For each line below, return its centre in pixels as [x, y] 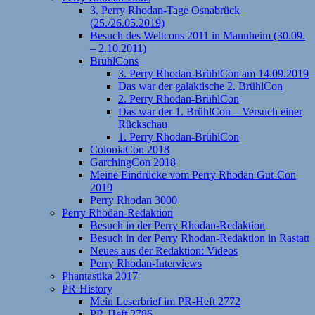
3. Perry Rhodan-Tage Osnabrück [165, 10]
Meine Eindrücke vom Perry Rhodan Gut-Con [193, 174]
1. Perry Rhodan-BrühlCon [179, 136]
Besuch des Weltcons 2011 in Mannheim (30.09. [198, 35]
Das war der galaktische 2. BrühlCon [200, 86]
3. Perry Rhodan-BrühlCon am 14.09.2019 [213, 73]
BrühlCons [114, 60]
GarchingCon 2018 [133, 162]
